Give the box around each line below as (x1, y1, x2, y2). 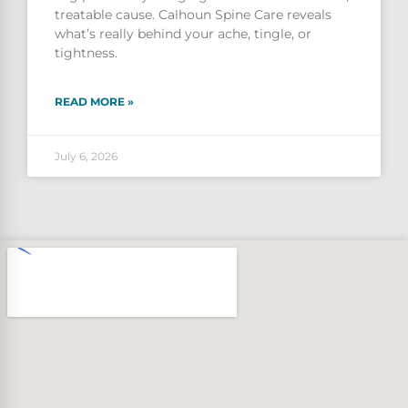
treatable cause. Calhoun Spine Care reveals (55, 5, 331, 23)
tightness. (55, 44, 117, 61)
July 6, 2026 (55, 148, 117, 163)
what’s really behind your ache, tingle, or (55, 25, 311, 42)
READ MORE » (55, 94, 134, 108)
